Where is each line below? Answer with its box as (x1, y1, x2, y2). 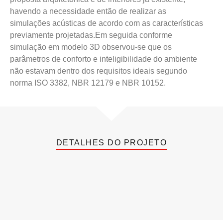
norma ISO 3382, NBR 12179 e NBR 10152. (10, 79, 166, 88)
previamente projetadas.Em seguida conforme (10, 31, 172, 40)
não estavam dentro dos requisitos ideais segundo (10, 67, 187, 76)
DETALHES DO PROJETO (56, 138, 167, 147)
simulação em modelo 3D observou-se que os (10, 43, 172, 52)
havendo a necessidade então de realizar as (10, 7, 166, 16)
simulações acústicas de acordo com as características (10, 19, 203, 28)
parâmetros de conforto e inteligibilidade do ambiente (10, 55, 197, 64)
